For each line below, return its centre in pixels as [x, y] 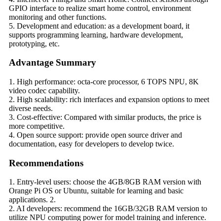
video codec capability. [44, 90]
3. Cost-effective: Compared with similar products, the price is [105, 117]
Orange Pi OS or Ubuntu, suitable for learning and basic [96, 191]
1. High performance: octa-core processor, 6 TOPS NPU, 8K [104, 81]
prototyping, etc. [34, 43]
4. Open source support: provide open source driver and [95, 135]
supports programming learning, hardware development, [96, 35]
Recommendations [46, 163]
